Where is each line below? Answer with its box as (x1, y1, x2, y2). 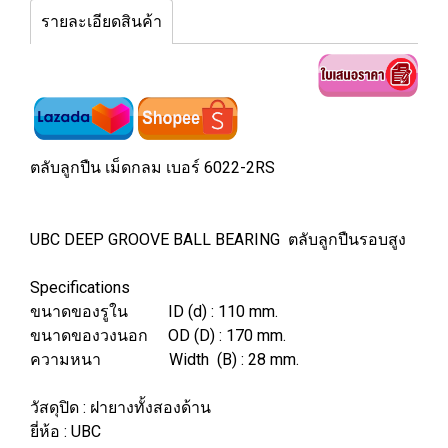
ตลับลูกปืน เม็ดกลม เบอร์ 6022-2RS (30, 158, 287, 178)
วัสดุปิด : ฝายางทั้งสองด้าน (30, 398, 211, 418)
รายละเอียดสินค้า (41, 12, 162, 31)
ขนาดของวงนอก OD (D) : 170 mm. (30, 326, 286, 346)
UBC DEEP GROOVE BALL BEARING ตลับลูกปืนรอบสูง (30, 230, 406, 250)
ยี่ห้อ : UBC (30, 422, 101, 442)
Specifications (30, 278, 130, 298)
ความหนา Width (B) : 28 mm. (30, 350, 299, 370)
